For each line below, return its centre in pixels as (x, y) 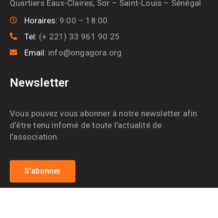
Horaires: (42, 21)
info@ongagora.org (85, 53)
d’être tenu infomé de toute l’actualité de (86, 125)
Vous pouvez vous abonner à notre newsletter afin (104, 114)
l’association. (35, 137)
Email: (36, 53)
